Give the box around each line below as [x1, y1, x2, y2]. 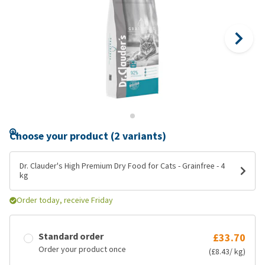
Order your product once [38, 244, 126, 255]
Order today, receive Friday [17, 195, 113, 206]
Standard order [38, 230, 104, 243]
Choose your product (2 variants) [9, 129, 166, 143]
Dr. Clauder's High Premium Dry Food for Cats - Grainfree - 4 [20, 160, 225, 172]
